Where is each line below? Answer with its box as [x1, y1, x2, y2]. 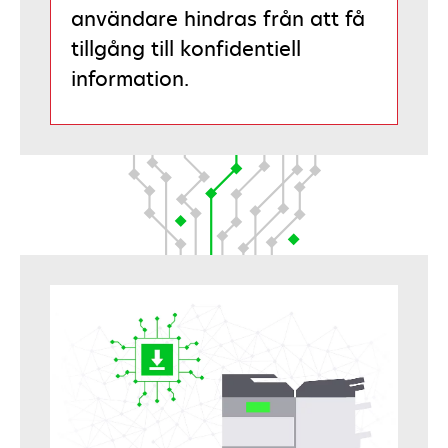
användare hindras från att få [71, 5, 365, 33]
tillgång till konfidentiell [71, 35, 301, 63]
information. [71, 65, 189, 93]
